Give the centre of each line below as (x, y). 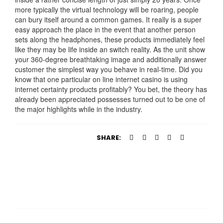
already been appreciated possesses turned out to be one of (110, 99)
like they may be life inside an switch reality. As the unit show (110, 50)
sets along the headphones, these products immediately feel (110, 40)
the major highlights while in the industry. (79, 109)
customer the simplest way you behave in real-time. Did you (109, 69)
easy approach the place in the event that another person (105, 30)
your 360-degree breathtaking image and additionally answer (111, 59)
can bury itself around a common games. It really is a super (108, 20)
